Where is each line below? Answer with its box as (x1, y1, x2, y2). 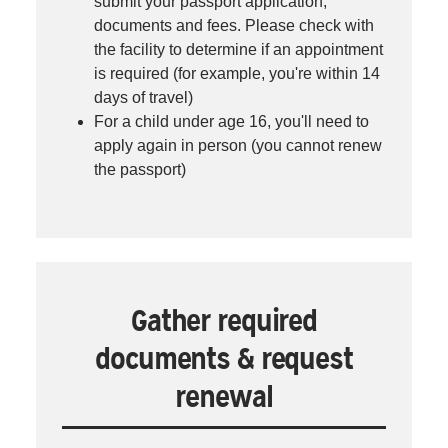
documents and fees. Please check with (94, 16, 374, 34)
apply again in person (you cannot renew (94, 136, 382, 154)
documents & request (95, 339, 353, 378)
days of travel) (94, 88, 193, 106)
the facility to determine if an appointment (94, 40, 383, 58)
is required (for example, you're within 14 (94, 64, 380, 82)
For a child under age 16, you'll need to (94, 112, 369, 130)
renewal (175, 377, 273, 416)
